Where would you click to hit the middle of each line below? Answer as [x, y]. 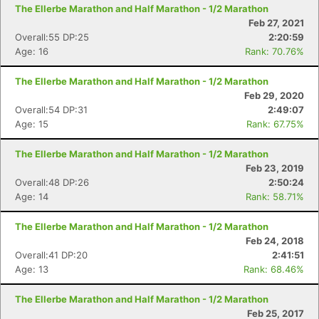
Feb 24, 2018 [275, 241]
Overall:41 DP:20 [51, 255]
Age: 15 [32, 124]
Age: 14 [32, 197]
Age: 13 [32, 269]
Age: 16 [32, 51]
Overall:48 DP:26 [52, 182]
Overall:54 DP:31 [51, 110]
